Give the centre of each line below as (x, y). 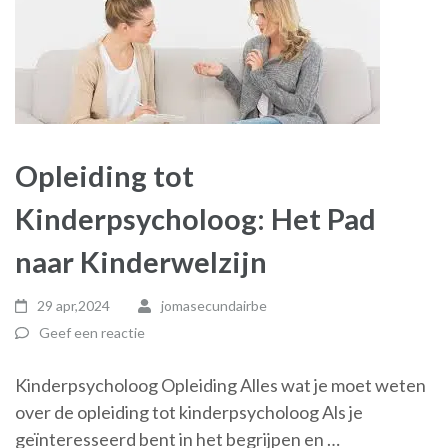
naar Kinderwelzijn (141, 261)
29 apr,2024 (74, 305)
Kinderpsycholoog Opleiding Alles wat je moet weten (220, 385)
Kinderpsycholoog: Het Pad (195, 218)
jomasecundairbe (213, 305)
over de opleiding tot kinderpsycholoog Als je (189, 412)
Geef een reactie (92, 332)
